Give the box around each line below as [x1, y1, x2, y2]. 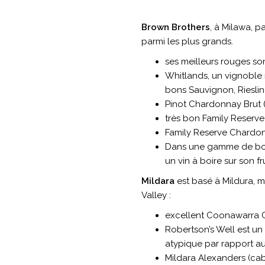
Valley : [141, 189, 171, 201]
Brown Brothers [141, 21, 210, 33]
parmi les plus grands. [141, 35, 233, 47]
